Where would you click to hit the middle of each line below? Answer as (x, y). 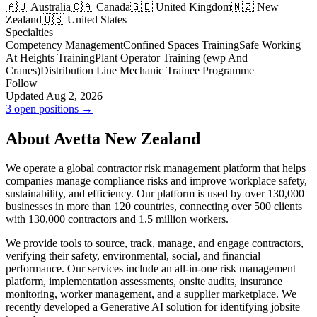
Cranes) (23, 70)
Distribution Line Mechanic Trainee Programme (147, 70)
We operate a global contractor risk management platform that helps (156, 168)
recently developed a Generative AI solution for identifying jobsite (153, 307)
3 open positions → (49, 108)
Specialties (29, 32)
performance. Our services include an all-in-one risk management (151, 269)
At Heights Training (50, 57)
